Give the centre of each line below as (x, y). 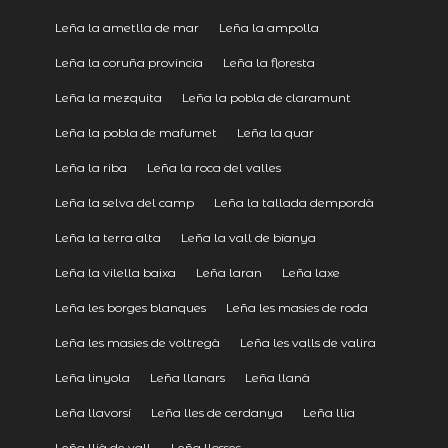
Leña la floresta (268, 63)
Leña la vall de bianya (248, 238)
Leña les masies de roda (296, 308)
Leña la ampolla (268, 28)
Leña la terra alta (107, 238)
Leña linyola (92, 378)
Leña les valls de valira (307, 343)
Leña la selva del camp (124, 203)
